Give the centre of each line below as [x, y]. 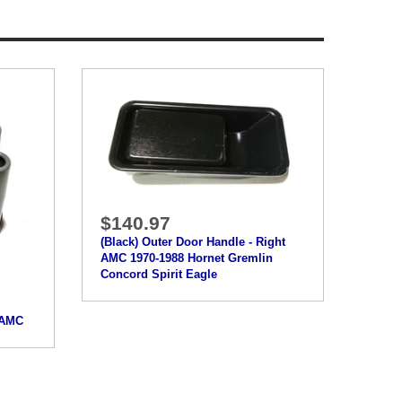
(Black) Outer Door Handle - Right [192, 242]
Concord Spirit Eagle [158, 275]
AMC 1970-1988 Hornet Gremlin [186, 258]
